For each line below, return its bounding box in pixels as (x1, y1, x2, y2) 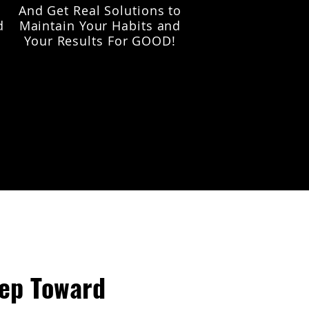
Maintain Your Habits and (19, 17, 181, 34)
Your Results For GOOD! (24, 32, 176, 49)
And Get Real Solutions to (18, 2, 182, 19)
